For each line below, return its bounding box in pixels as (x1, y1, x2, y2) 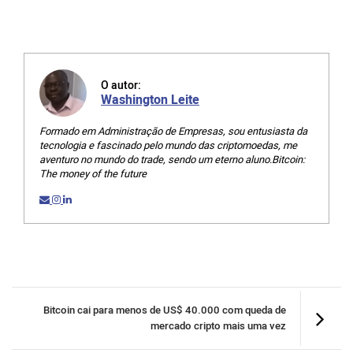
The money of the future (39, 166, 147, 182)
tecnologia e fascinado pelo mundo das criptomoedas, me (39, 138, 297, 154)
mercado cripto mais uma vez (150, 318, 286, 335)
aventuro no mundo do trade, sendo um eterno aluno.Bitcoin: (39, 152, 305, 168)
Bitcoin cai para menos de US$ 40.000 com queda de (43, 303, 286, 319)
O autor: (101, 77, 141, 95)
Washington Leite (101, 91, 199, 110)
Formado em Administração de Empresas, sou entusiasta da (39, 124, 307, 139)
